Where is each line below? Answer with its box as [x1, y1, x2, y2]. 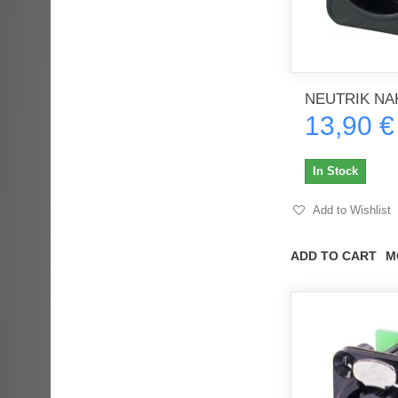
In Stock [313, 163, 358, 178]
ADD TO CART [291, 248, 377, 263]
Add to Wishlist [310, 203, 391, 217]
